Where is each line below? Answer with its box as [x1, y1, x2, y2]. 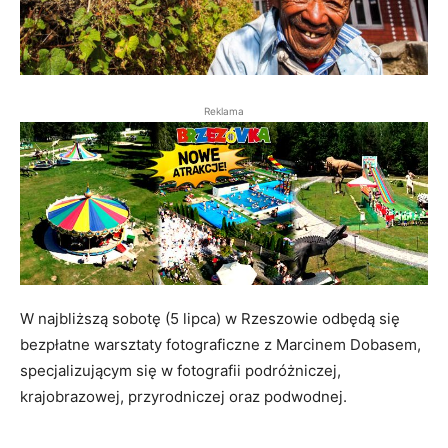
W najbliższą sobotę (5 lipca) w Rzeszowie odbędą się [20, 308, 400, 328]
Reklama [204, 104, 244, 117]
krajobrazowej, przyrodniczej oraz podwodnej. [20, 386, 347, 406]
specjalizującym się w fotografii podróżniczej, [20, 360, 341, 380]
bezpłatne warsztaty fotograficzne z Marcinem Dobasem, [20, 334, 421, 354]
